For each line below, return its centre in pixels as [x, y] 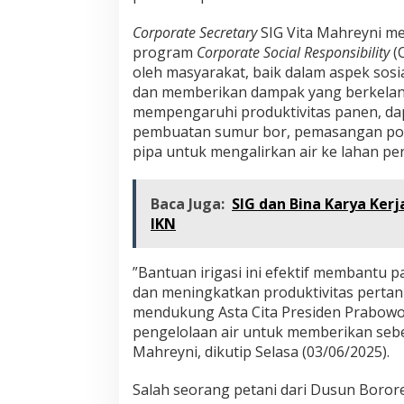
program [165, 53]
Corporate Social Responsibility [293, 53]
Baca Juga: [188, 204]
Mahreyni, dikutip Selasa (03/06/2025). [261, 352]
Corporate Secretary [195, 33]
